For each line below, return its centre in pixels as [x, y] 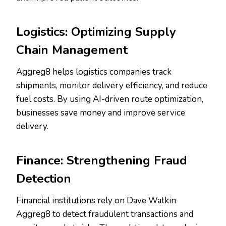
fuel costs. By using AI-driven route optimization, [110, 99]
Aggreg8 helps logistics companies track [94, 72]
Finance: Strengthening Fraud [102, 161]
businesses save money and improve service [101, 113]
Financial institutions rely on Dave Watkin [96, 201]
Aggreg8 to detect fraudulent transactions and [105, 214]
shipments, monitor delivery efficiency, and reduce [112, 86]
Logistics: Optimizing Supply [96, 32]
